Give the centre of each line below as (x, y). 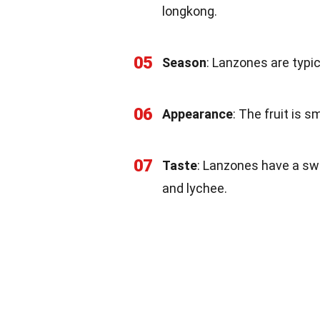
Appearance (197, 114)
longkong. (190, 11)
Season (184, 62)
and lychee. (195, 188)
